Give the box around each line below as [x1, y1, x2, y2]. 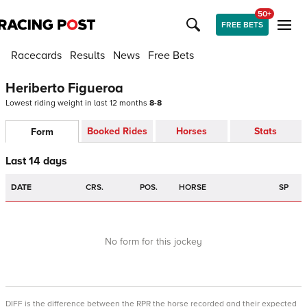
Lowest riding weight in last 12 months [5, 98, 149, 108]
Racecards [11, 49, 62, 62]
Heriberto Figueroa [5, 80, 123, 97]
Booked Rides [86, 125, 147, 137]
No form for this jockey [105, 236, 202, 247]
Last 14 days [5, 154, 67, 168]
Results [70, 49, 105, 62]
